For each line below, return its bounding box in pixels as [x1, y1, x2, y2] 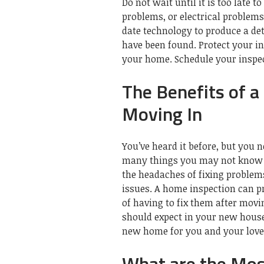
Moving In [122, 99, 202, 128]
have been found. [122, 38, 196, 51]
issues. [122, 181, 152, 195]
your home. [122, 52, 172, 65]
